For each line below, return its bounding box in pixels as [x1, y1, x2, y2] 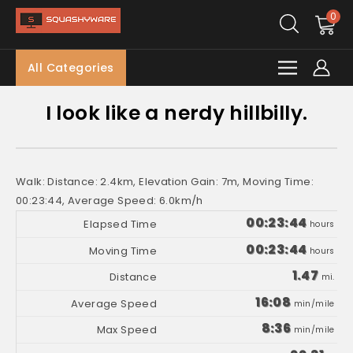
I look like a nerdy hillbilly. [45, 99, 308, 127]
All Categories [28, 60, 114, 76]
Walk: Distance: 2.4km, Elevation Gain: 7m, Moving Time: [16, 174, 314, 189]
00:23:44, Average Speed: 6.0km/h [16, 193, 203, 208]
